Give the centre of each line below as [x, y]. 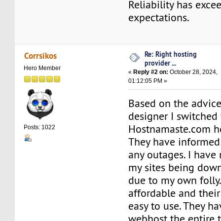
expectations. [159, 18]
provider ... [161, 63]
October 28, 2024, [193, 72]
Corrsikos [40, 56]
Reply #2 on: [151, 72]
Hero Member [42, 68]
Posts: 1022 [40, 128]
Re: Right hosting [171, 54]
